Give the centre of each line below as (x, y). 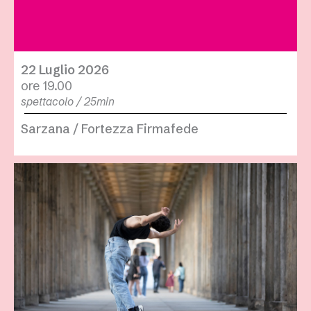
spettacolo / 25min (68, 102)
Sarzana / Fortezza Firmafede (110, 129)
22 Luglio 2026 (65, 70)
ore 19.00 (47, 86)
